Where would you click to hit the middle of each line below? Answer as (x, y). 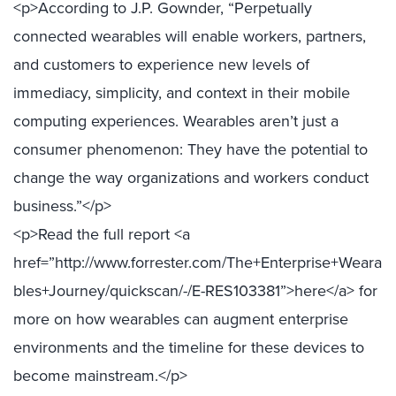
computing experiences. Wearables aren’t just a (176, 121)
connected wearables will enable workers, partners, (190, 36)
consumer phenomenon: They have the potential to (190, 149)
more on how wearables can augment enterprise (181, 319)
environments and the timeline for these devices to (189, 347)
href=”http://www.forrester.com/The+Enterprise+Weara (198, 262)
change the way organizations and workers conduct (191, 177)
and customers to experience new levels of (161, 64)
